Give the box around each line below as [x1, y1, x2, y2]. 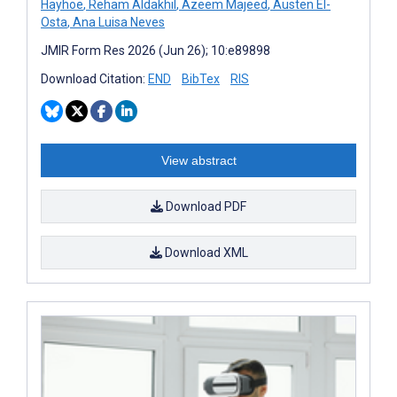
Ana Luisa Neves [70, 15, 165, 30]
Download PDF [163, 199, 246, 214]
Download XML [161, 245, 248, 261]
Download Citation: [41, 72, 148, 87]
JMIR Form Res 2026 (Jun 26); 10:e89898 [41, 43, 270, 58]
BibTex [182, 72, 220, 87]
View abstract [160, 153, 237, 168]
